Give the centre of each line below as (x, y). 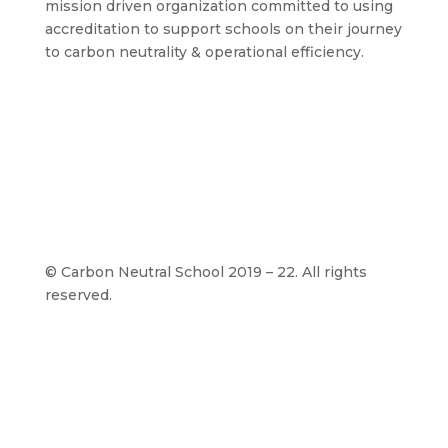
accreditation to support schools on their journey (223, 28)
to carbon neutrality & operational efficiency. (204, 51)
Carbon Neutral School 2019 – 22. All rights (213, 271)
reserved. (78, 294)
